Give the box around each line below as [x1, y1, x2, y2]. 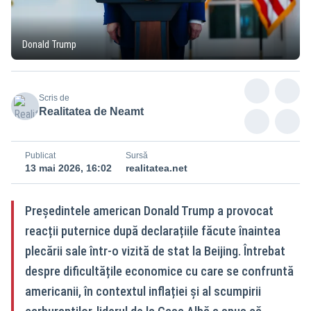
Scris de [39, 92, 69, 103]
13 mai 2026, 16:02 [25, 162, 112, 174]
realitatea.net [126, 162, 187, 174]
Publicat [25, 150, 56, 160]
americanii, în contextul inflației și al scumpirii [25, 283, 261, 299]
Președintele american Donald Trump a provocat [25, 203, 274, 218]
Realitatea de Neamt [39, 105, 144, 117]
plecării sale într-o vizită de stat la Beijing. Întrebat [25, 243, 285, 258]
